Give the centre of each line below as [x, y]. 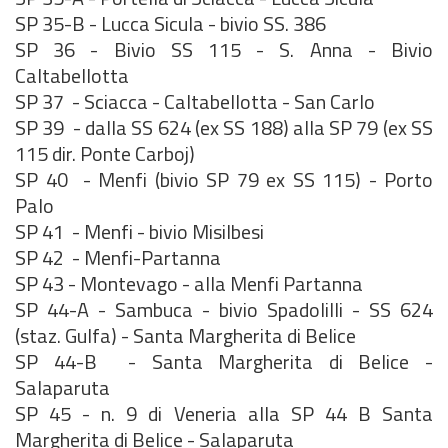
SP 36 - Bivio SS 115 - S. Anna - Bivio [224, 49]
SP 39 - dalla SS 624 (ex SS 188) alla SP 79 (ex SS [224, 127]
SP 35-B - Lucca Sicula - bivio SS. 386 [170, 23]
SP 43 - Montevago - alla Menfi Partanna [189, 283]
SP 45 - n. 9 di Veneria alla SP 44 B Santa [224, 413]
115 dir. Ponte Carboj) [105, 153]
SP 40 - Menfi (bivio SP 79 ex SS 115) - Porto [224, 179]
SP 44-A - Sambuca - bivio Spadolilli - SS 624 [224, 309]
